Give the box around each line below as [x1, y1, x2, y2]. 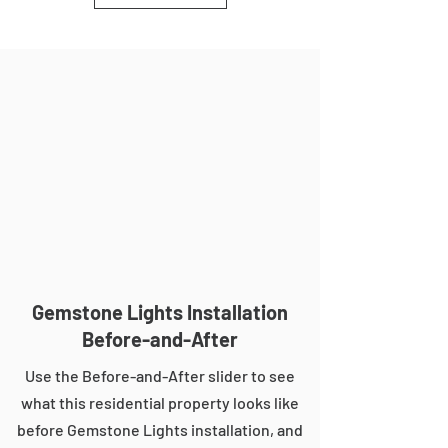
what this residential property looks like [20, 393, 299, 412]
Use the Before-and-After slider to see [24, 366, 295, 385]
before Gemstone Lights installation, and [16, 420, 303, 439]
